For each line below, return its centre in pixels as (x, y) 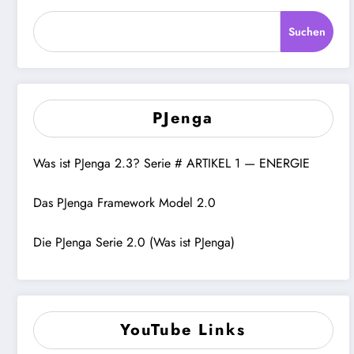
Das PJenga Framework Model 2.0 (124, 202)
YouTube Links (183, 330)
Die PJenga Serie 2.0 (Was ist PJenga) (134, 242)
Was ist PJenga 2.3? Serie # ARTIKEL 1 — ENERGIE (171, 163)
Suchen (307, 31)
